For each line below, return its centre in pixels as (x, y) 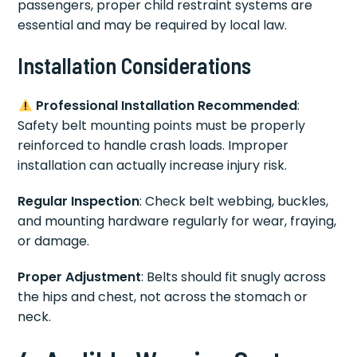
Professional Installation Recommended (166, 106)
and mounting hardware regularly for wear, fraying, (177, 222)
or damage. (54, 241)
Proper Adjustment (80, 277)
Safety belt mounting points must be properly (162, 126)
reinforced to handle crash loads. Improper (153, 146)
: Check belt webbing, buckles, (234, 202)
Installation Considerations (135, 66)
